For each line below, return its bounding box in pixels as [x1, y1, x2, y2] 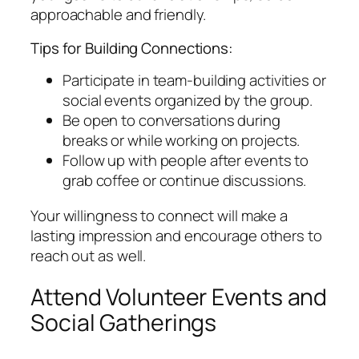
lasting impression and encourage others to [30, 224, 322, 246]
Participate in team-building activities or [63, 70, 326, 91]
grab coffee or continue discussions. [63, 170, 307, 192]
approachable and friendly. [30, 4, 207, 26]
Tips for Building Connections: [30, 37, 233, 58]
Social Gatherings [30, 307, 217, 339]
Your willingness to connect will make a [30, 204, 288, 226]
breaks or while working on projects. [63, 130, 301, 151]
